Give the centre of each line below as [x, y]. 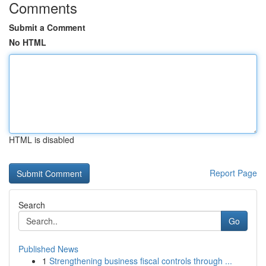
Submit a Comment [47, 27]
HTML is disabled [42, 140]
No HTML [28, 42]
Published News [48, 249]
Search [32, 205]
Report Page [233, 173]
